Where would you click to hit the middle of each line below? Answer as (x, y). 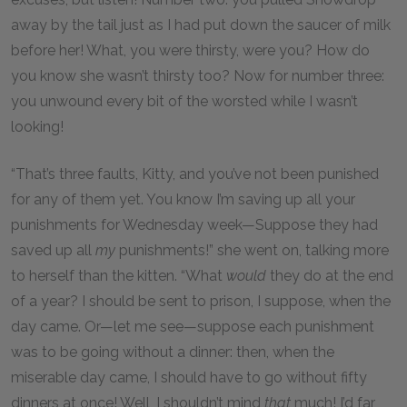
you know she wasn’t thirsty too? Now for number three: (198, 76)
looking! (39, 127)
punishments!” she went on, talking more (254, 250)
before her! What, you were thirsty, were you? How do (190, 50)
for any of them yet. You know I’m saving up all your (183, 199)
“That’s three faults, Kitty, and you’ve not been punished (195, 174)
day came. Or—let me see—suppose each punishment (193, 327)
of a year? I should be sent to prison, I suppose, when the (201, 301)
